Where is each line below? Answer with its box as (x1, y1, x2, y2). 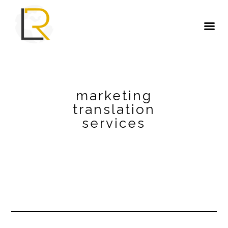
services (82, 115, 146, 131)
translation (72, 101, 155, 117)
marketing (75, 88, 152, 103)
